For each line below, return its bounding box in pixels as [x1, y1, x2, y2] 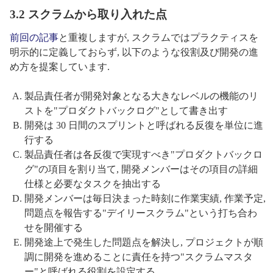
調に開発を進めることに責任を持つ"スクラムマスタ [24, 252, 253, 263]
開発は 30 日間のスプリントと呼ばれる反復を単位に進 [24, 120, 263, 131]
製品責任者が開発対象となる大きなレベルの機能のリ [24, 91, 258, 102]
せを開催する [24, 222, 83, 233]
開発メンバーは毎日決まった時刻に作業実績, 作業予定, [24, 193, 266, 204]
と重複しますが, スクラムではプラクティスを [58, 32, 258, 43]
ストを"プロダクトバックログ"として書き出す [24, 105, 228, 116]
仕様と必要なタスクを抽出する [24, 179, 161, 190]
